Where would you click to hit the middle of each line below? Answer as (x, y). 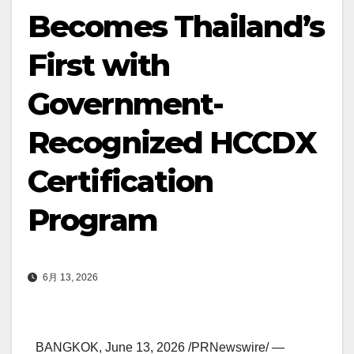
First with (99, 65)
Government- (126, 104)
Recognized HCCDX (172, 142)
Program (92, 220)
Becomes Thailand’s (176, 26)
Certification (121, 181)
